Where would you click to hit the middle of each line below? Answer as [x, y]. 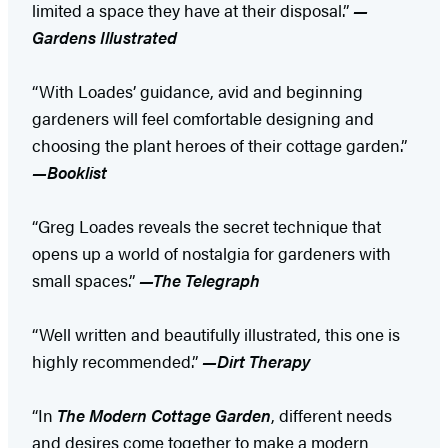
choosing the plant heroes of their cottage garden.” [219, 144]
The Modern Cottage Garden [164, 414]
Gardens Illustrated [104, 36]
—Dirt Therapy [256, 360]
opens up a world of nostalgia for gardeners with [211, 252]
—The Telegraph [197, 279]
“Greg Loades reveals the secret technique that [206, 225]
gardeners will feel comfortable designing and [203, 117]
